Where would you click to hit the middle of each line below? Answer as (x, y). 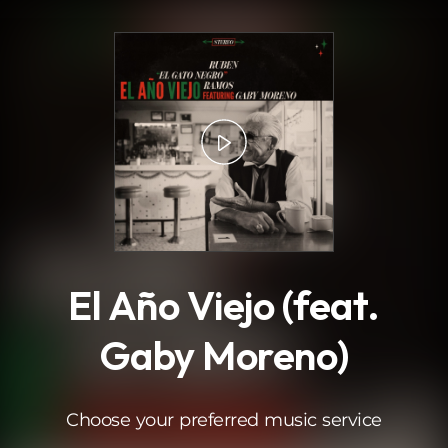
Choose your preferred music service (224, 420)
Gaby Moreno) (224, 355)
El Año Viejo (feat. (224, 305)
